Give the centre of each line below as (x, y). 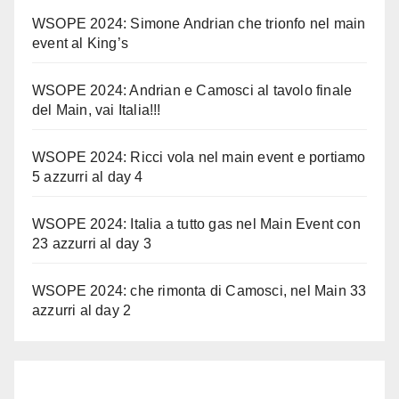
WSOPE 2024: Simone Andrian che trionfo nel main (199, 24)
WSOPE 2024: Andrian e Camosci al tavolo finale (192, 91)
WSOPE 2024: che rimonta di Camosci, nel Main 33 (199, 291)
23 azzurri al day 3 (92, 244)
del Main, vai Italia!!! (97, 110)
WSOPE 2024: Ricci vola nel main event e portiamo (199, 158)
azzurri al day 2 (82, 311)
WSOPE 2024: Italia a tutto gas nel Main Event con (196, 224)
